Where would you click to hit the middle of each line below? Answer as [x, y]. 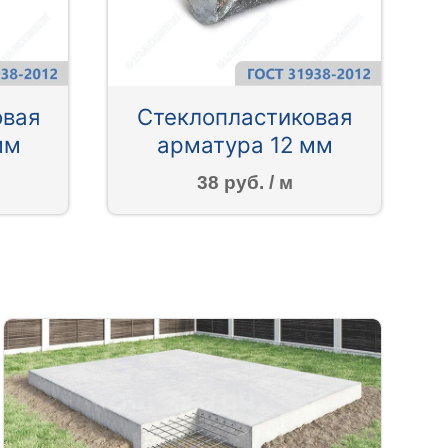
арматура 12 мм [244, 145]
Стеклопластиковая [245, 117]
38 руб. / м [244, 182]
